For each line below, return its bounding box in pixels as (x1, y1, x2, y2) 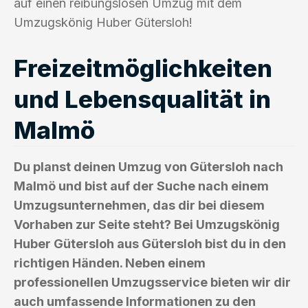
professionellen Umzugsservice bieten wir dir (14, 274, 291, 289)
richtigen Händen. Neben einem (14, 255, 206, 270)
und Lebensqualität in (14, 84, 271, 113)
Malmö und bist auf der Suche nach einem (14, 178, 269, 193)
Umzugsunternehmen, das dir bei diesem (14, 197, 265, 212)
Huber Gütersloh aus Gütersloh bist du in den (14, 236, 286, 251)
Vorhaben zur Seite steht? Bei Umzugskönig (14, 217, 280, 232)
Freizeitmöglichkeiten (14, 53, 272, 82)
